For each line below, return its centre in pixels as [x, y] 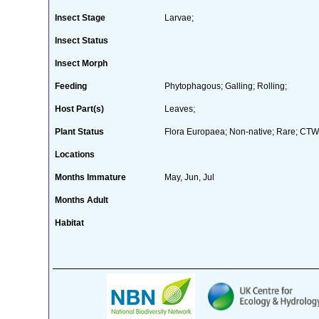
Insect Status [81, 40]
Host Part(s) [79, 109]
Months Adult [81, 200]
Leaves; [179, 109]
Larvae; [179, 17]
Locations [74, 154]
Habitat [69, 223]
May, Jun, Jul [189, 177]
